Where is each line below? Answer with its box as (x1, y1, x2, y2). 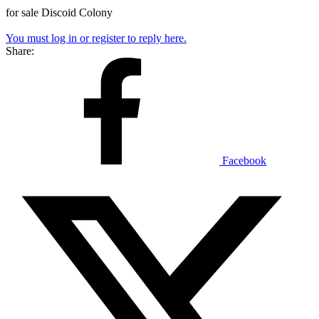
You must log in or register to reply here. (6, 31, 187, 44)
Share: (6, 44, 34, 57)
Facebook (222, 154, 266, 167)
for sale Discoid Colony (6, 6, 113, 19)
